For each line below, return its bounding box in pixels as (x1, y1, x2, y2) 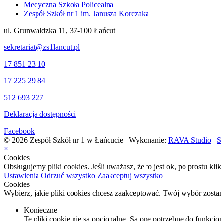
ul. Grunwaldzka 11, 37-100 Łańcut (4, 26, 115, 35)
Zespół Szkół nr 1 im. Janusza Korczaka (24, 9, 149, 18)
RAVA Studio (168, 136, 211, 145)
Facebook (4, 127, 35, 136)
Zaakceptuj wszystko (97, 171, 163, 180)
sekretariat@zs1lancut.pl (4, 43, 80, 52)
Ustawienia (4, 171, 41, 180)
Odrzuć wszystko (41, 171, 97, 180)
